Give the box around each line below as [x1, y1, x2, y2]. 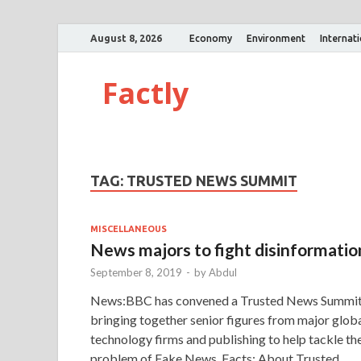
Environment [247, 32, 305, 44]
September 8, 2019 [90, 265, 182, 279]
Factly [102, 73, 189, 113]
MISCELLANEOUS [90, 223, 167, 234]
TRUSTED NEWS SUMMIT [127, 172, 297, 189]
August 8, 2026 [90, 32, 162, 44]
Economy [189, 32, 232, 44]
